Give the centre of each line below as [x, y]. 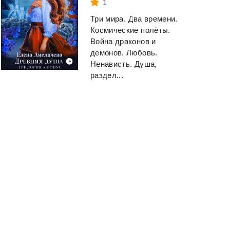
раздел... [107, 75]
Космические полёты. [130, 30]
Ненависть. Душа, [124, 64]
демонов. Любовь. [124, 53]
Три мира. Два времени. [134, 19]
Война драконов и [123, 42]
